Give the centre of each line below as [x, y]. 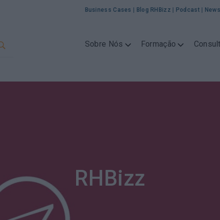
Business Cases [108, 10]
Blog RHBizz [153, 10]
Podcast [188, 10]
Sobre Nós [104, 44]
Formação [158, 44]
